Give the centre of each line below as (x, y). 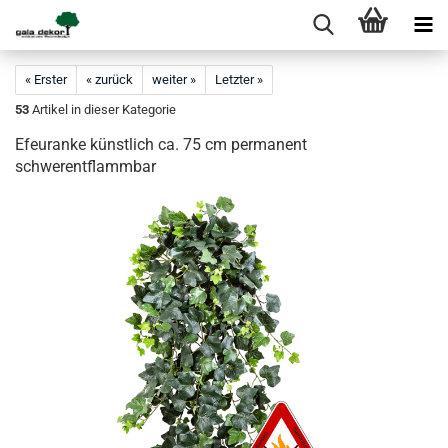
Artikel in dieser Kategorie (102, 109)
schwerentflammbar (85, 166)
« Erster (46, 79)
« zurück (109, 79)
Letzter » (239, 79)
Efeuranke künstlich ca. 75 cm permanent (161, 144)
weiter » (174, 79)
